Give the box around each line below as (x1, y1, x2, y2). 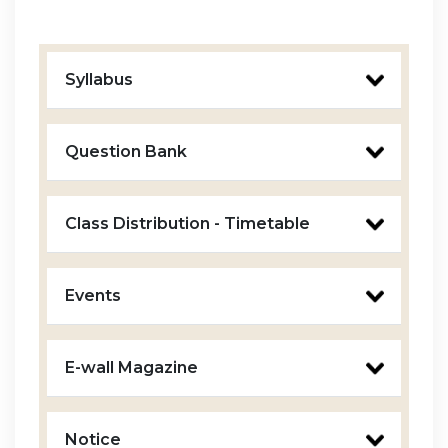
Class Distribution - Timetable (64, 213, 310, 233)
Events (64, 285, 121, 305)
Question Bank (64, 141, 187, 161)
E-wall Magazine (64, 357, 198, 377)
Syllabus (64, 69, 133, 89)
